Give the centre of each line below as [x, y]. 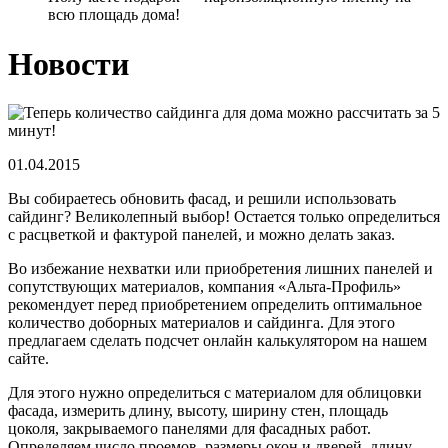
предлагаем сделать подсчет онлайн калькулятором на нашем [217, 341]
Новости [68, 63]
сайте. [28, 359]
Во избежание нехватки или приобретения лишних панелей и [220, 269]
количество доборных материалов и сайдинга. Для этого [201, 323]
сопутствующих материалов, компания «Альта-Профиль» [204, 287]
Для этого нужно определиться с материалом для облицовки [215, 393]
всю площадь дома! [114, 15]
